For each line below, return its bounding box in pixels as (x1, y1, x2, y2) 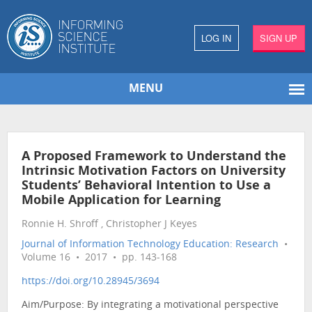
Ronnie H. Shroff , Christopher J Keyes (22, 219, 197, 231)
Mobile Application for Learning (22, 194, 221, 208)
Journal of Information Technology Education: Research (22, 240, 279, 251)
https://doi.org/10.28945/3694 (22, 276, 159, 288)
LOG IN (201, 31, 232, 45)
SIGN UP (260, 31, 298, 45)
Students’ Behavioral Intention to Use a (22, 180, 271, 194)
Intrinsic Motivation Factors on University (22, 165, 286, 179)
